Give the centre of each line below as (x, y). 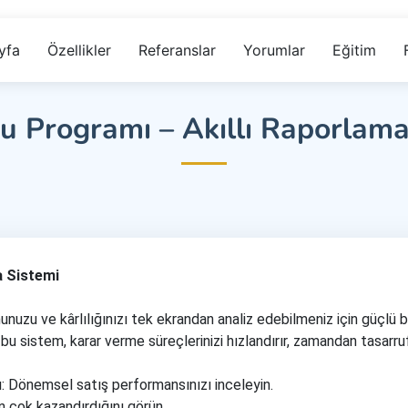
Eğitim (354, 50)
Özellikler (79, 50)
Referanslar (177, 50)
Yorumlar (274, 50)
